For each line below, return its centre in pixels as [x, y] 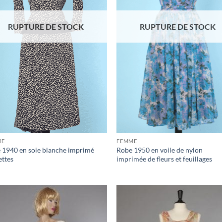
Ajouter [89, 212]
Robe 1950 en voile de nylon [160, 150]
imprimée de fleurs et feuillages [165, 159]
